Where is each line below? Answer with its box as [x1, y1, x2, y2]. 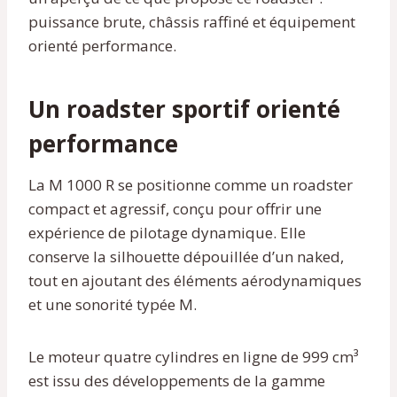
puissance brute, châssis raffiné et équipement [28, 11, 355, 32]
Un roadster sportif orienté [28, 92, 340, 125]
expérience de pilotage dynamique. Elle [28, 222, 306, 243]
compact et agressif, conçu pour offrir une [28, 198, 322, 219]
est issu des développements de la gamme [28, 370, 325, 391]
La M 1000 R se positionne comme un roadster [28, 174, 353, 195]
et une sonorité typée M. [28, 293, 197, 315]
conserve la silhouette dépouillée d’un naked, [28, 245, 344, 267]
